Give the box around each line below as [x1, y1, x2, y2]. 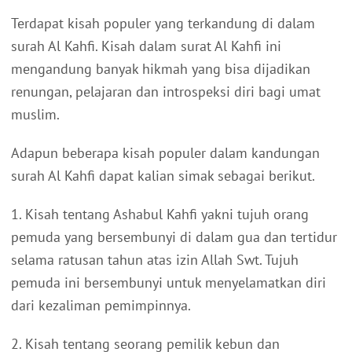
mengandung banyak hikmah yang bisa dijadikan [11, 59, 310, 78]
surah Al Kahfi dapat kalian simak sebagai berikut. [11, 166, 315, 185]
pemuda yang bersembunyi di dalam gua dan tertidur [11, 227, 337, 246]
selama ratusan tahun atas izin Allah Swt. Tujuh [11, 250, 299, 269]
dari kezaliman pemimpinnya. [11, 295, 191, 314]
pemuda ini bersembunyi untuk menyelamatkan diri [11, 273, 326, 291]
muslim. [11, 104, 60, 123]
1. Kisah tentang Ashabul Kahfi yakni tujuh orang [11, 204, 309, 223]
